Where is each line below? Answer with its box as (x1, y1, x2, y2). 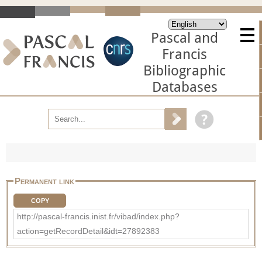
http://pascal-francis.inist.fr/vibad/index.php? (17, 211, 180, 221)
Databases (151, 79, 218, 95)
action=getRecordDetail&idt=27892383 (17, 226, 160, 236)
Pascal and (151, 30, 218, 46)
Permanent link (15, 175, 74, 186)
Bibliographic (143, 63, 226, 79)
